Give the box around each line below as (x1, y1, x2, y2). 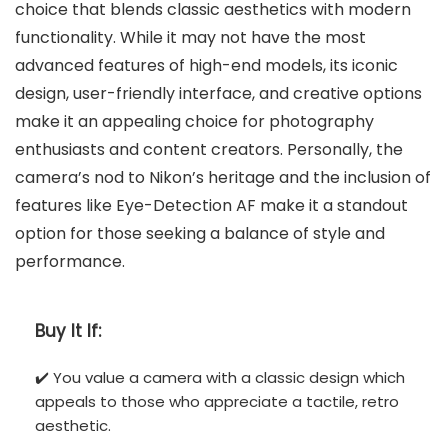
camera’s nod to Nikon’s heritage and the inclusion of (15, 165, 431, 189)
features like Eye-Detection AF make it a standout (15, 193, 408, 217)
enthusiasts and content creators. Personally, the (15, 137, 403, 161)
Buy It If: (35, 319, 101, 344)
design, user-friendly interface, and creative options (15, 81, 422, 105)
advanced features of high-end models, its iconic (15, 53, 398, 77)
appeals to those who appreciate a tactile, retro (35, 391, 399, 413)
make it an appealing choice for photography (15, 109, 374, 133)
